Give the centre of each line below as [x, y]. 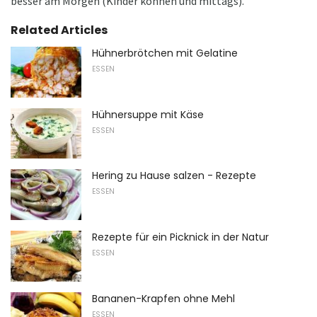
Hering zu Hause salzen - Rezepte [174, 176]
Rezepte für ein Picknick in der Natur [180, 237]
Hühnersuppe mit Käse [148, 114]
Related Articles [59, 30]
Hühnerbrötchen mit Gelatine [165, 53]
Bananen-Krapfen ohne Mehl [163, 298]
